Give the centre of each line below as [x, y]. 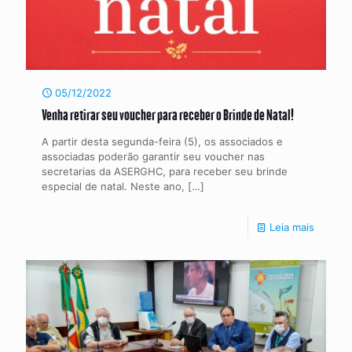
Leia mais [292, 227]
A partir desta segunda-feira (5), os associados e [162, 141]
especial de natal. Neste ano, [113, 186]
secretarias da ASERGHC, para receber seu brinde [165, 171]
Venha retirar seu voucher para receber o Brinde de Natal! [168, 114]
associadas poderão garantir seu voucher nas [153, 156]
